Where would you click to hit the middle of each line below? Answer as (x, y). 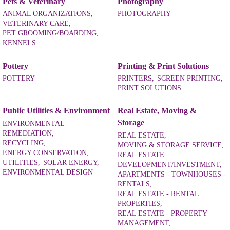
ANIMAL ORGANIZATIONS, (48, 14)
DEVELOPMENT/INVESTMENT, (170, 164)
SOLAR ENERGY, (71, 162)
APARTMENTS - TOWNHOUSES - (172, 174)
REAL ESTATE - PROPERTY (162, 213)
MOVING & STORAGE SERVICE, (171, 145)
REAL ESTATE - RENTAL (158, 194)
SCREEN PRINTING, (190, 79)
